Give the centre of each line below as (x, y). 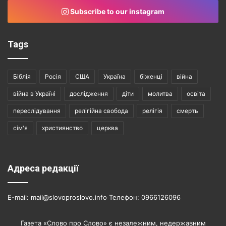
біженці (151, 77)
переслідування (37, 111)
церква (107, 128)
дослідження (89, 94)
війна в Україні (34, 94)
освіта (196, 94)
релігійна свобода (101, 111)
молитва (160, 94)
